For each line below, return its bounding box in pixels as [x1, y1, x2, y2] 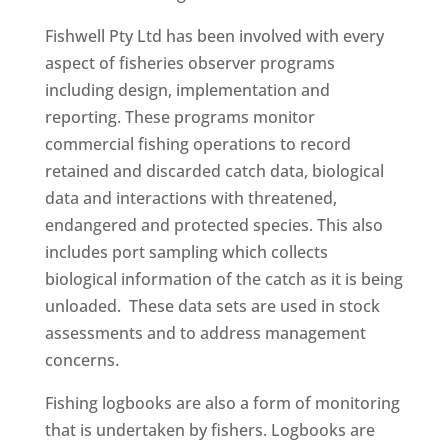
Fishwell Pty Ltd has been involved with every [44, 25, 384, 47]
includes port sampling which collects [44, 241, 328, 263]
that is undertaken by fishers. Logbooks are [44, 419, 375, 441]
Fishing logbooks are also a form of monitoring [44, 392, 400, 414]
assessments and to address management [44, 322, 366, 344]
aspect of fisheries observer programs [44, 52, 335, 74]
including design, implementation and [44, 79, 330, 101]
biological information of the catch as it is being [44, 268, 403, 290]
